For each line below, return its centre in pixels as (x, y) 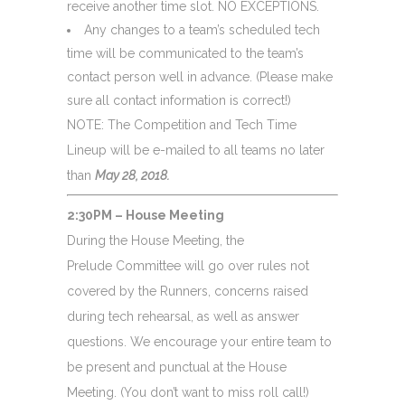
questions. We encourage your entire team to (199, 341)
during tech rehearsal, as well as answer (183, 316)
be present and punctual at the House (177, 367)
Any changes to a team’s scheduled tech (202, 29)
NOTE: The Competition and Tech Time (182, 124)
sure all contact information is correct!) (179, 100)
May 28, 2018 (131, 175)
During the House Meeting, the (155, 240)
